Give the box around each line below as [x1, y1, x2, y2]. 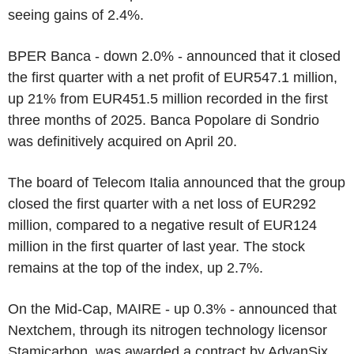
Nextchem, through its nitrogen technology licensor [8, 322, 327, 338]
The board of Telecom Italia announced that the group [8, 174, 345, 190]
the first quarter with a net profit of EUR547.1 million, [8, 69, 337, 85]
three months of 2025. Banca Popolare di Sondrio [8, 111, 319, 128]
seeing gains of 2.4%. [8, 6, 144, 23]
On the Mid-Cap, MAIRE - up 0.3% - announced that [8, 300, 337, 317]
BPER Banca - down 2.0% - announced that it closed [8, 47, 341, 64]
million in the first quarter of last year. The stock [8, 238, 305, 254]
